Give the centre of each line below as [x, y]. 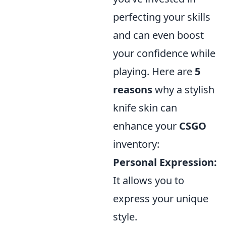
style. [125, 217]
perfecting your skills [162, 17]
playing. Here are [154, 71]
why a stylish [183, 90]
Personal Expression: [165, 162]
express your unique [161, 199]
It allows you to [149, 180]
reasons [133, 90]
